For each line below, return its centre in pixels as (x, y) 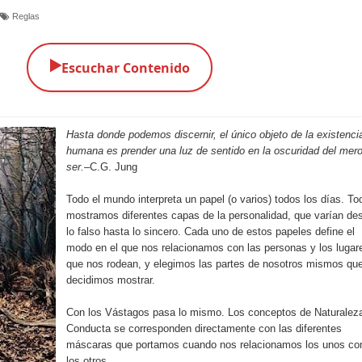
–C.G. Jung (111, 167)
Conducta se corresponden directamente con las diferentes (204, 329)
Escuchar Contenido (126, 67)
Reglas (26, 17)
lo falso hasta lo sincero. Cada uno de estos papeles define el (210, 232)
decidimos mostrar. (111, 280)
